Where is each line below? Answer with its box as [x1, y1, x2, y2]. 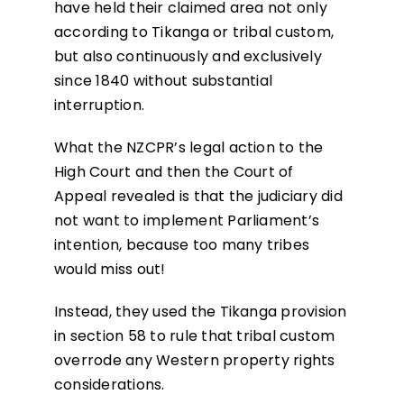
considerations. [53, 374, 165, 396]
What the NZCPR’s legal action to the [53, 137, 324, 159]
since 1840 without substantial [53, 70, 273, 92]
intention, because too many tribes [53, 234, 310, 256]
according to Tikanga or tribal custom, [53, 22, 335, 43]
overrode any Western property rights [53, 350, 335, 372]
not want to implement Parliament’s [53, 210, 320, 232]
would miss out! [53, 259, 166, 280]
